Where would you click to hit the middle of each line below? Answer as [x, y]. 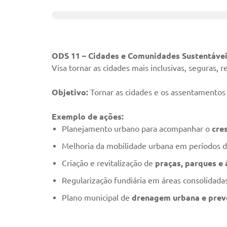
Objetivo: [70, 92]
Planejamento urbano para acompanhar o [137, 129]
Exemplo [70, 117]
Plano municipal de [97, 198]
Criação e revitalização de [108, 163]
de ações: [106, 117]
